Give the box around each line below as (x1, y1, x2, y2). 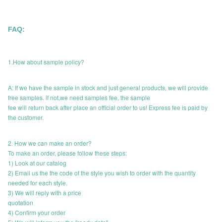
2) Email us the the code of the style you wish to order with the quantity (8, 168, 196, 177)
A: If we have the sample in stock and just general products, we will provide (8, 83, 208, 92)
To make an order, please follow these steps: (8, 149, 127, 158)
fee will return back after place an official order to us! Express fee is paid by (8, 103, 208, 112)
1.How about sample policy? (8, 57, 84, 66)
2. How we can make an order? (8, 139, 92, 148)
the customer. (8, 113, 44, 122)
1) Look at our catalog (8, 159, 66, 167)
